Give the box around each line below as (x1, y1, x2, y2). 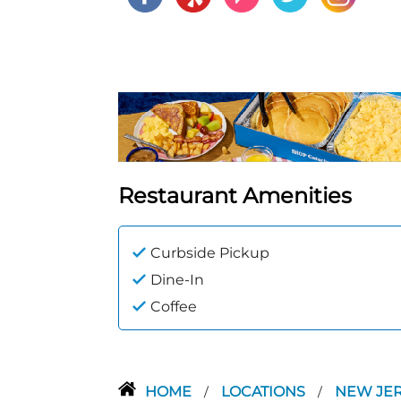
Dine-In (150, 271, 204, 289)
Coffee (150, 298, 197, 316)
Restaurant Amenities (118, 183, 352, 209)
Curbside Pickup (150, 244, 269, 262)
